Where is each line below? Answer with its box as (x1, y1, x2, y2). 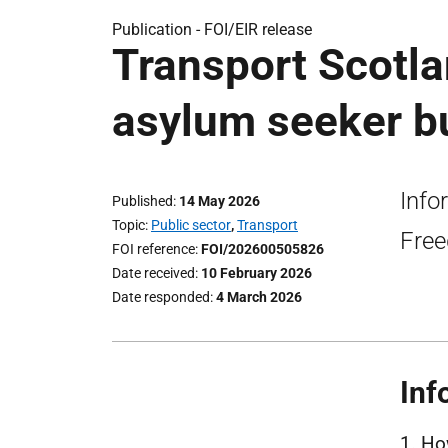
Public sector (151, 217, 231, 233)
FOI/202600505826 (201, 241, 324, 257)
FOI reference (112, 241, 195, 257)
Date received (112, 265, 195, 281)
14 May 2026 (179, 193, 260, 209)
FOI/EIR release (204, 20, 312, 39)
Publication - (112, 20, 204, 39)
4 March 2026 (216, 289, 302, 305)
